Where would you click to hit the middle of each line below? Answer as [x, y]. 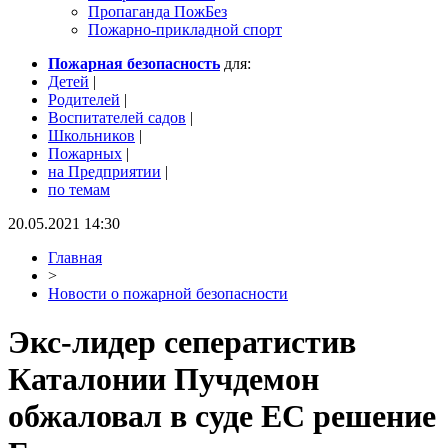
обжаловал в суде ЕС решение [222, 416]
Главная [75, 257]
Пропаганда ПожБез [157, 11]
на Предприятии [104, 171]
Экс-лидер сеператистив [182, 342]
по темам [79, 189]
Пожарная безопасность [134, 63]
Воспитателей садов [117, 117]
